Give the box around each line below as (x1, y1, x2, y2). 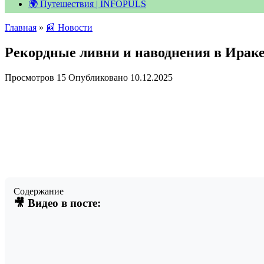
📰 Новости (46, 22, 93, 32)
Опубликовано (68, 72, 128, 82)
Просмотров (5, 72, 54, 82)
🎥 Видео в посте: (14, 196, 101, 209)
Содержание (14, 186, 64, 196)
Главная (5, 22, 37, 32)
